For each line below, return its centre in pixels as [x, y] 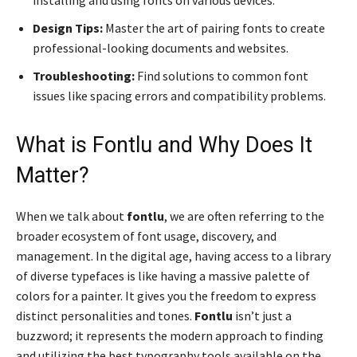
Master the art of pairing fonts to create [214, 28]
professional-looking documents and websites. [161, 48]
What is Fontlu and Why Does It [164, 145]
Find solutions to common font [222, 76]
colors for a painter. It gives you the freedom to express [166, 296]
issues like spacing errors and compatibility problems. [179, 96]
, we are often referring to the [244, 216]
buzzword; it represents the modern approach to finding [170, 336]
